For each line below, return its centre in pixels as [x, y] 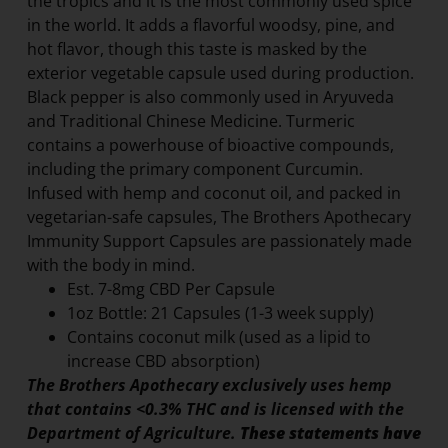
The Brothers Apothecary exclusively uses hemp [209, 384]
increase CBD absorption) [163, 360]
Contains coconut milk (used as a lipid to [218, 336]
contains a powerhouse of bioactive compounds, [210, 144]
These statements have [330, 432]
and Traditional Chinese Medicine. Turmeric [190, 120]
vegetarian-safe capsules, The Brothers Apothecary [218, 216]
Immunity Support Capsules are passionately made [219, 240]
